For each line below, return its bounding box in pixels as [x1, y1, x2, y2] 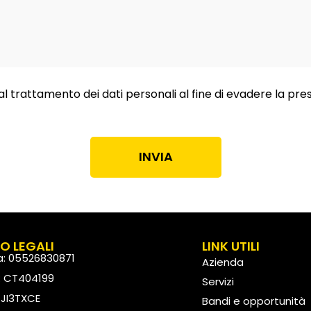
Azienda [201, 254, 244, 269]
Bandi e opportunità [201, 293, 305, 308]
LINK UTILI [201, 237, 260, 255]
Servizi [201, 274, 234, 289]
